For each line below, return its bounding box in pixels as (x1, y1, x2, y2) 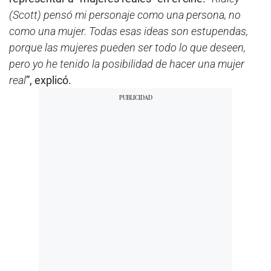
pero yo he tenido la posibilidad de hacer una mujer (9, 57, 244, 70)
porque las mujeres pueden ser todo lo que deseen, (9, 41, 246, 54)
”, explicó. (26, 73, 71, 87)
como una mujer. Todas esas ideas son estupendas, (9, 24, 248, 38)
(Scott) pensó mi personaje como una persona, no (9, 8, 241, 21)
